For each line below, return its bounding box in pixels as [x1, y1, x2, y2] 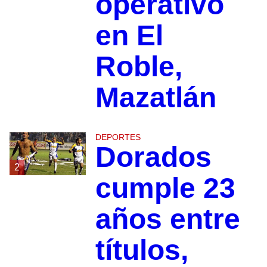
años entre [95, 203, 240, 235]
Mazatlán [95, 82, 216, 114]
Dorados [95, 141, 212, 173]
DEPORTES [95, 132, 141, 142]
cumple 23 [95, 172, 235, 204]
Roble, [95, 51, 182, 83]
